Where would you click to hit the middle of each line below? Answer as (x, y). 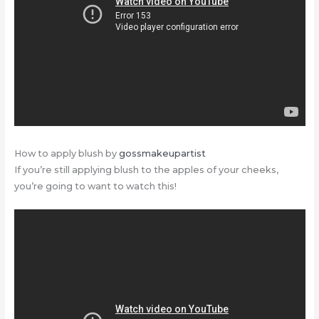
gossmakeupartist (162, 154)
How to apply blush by (66, 154)
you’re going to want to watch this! (95, 187)
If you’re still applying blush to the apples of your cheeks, (146, 170)
